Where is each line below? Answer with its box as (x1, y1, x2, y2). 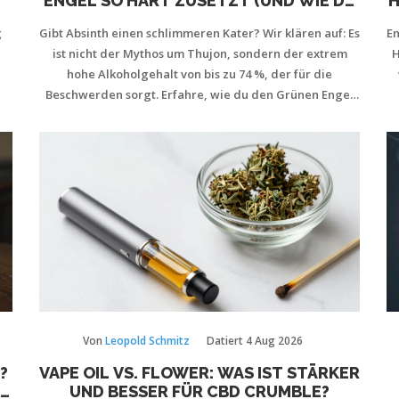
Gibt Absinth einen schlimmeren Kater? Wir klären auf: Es (39, 24, 360, 41)
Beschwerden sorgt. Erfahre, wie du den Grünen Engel (45, 85, 354, 102)
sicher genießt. (157, 106, 242, 123)
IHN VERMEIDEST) (130, 9, 269, 28)
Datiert (207, 333, 246, 348)
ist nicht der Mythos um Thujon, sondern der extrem (52, 45, 347, 61)
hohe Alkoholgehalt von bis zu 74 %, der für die (67, 65, 332, 82)
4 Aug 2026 (246, 333, 303, 348)
